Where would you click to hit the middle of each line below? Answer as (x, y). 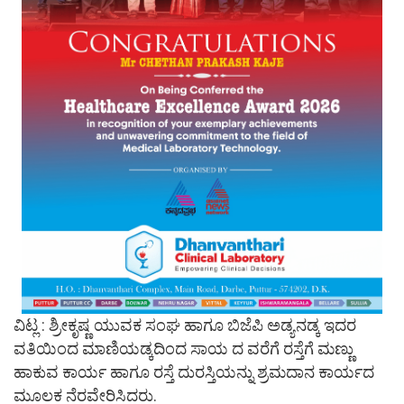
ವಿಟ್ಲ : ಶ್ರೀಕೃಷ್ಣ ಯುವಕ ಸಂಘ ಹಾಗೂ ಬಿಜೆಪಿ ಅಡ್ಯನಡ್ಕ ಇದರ (185, 325)
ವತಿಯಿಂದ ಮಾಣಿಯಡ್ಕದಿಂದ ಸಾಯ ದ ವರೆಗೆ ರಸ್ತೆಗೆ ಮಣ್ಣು (184, 348)
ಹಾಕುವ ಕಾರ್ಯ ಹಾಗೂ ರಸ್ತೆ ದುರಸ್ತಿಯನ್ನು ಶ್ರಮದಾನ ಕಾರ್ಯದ (194, 372)
